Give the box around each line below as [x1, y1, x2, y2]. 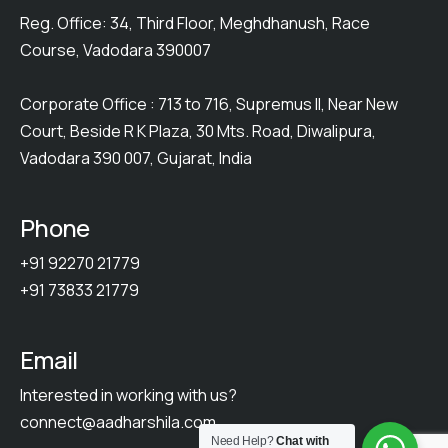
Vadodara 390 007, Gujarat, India [20, 147, 252, 169]
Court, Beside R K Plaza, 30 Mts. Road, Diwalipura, [20, 120, 376, 142]
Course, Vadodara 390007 [20, 39, 211, 61]
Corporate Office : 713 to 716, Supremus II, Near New [20, 93, 398, 115]
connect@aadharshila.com [20, 411, 216, 433]
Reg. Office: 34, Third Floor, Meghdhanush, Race [20, 12, 370, 34]
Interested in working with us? [20, 384, 237, 406]
